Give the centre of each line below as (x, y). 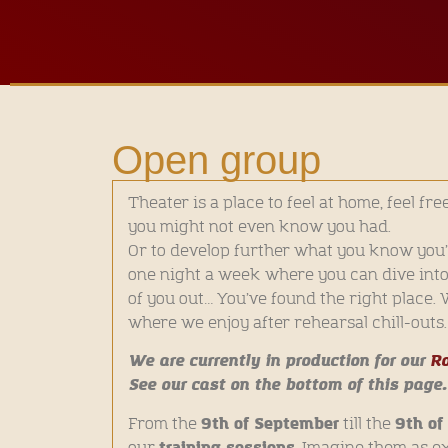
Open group (216, 160)
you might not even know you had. (261, 227)
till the (367, 423)
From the (164, 423)
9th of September (270, 423)
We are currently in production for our (279, 361)
